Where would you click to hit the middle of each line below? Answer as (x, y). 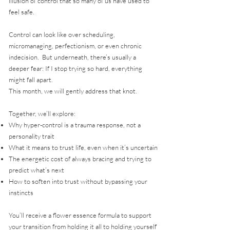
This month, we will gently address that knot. (73, 91)
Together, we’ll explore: (42, 114)
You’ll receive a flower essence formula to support (80, 215)
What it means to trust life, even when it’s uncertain (83, 148)
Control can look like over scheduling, (62, 35)
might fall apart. (31, 80)
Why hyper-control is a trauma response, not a (75, 125)
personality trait (32, 136)
